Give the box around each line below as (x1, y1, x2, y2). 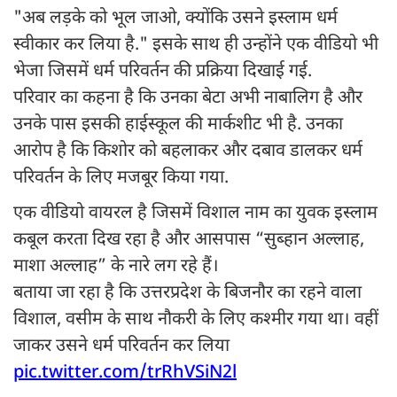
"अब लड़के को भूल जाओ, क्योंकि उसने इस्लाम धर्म (13, 7, 338, 31)
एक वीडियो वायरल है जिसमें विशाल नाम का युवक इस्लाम (13, 202, 378, 226)
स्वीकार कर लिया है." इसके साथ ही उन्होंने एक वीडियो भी (13, 34, 378, 58)
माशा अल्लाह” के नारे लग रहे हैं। (13, 255, 219, 279)
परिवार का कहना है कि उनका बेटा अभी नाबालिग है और (13, 87, 362, 111)
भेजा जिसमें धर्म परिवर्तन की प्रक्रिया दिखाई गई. (13, 60, 312, 84)
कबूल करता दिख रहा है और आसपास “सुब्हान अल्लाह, (13, 229, 364, 253)
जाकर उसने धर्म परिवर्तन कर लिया (13, 335, 230, 359)
